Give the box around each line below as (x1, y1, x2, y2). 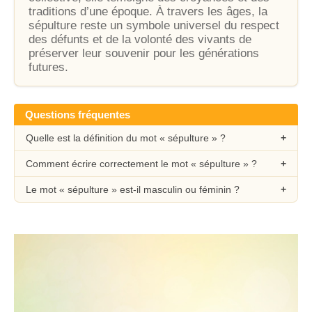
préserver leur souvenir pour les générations (29, 47, 259, 60)
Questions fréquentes (25, 109, 130, 120)
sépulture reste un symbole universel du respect (29, 19, 279, 32)
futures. (29, 61, 68, 74)
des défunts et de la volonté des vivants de (29, 33, 251, 46)
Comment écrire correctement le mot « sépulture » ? (26, 158, 257, 169)
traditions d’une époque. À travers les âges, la (29, 5, 267, 18)
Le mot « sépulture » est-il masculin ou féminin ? (26, 184, 240, 195)
